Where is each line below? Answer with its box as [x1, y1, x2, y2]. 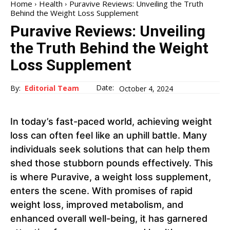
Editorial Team [25, 83, 79, 93]
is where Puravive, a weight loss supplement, [10, 171, 211, 183]
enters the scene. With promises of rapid [10, 185, 193, 197]
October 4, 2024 [119, 83, 173, 93]
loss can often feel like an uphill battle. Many [10, 130, 207, 141]
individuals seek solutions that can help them [10, 144, 210, 155]
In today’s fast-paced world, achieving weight [10, 116, 212, 127]
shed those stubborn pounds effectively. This [10, 158, 213, 169]
